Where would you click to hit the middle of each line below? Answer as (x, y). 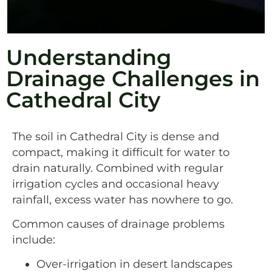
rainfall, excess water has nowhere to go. (123, 199)
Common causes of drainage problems (118, 223)
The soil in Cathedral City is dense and (116, 136)
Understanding (89, 57)
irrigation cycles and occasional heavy (116, 183)
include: (34, 239)
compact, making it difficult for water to (121, 152)
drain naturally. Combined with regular (118, 168)
